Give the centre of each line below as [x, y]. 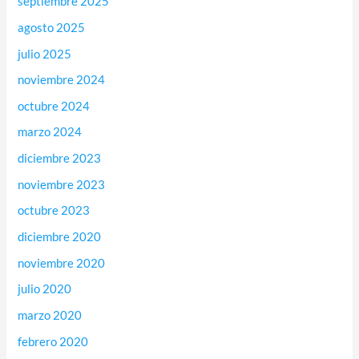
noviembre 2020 [62, 263]
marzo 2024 [50, 132]
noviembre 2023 [62, 184]
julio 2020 [45, 289]
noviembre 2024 [62, 80]
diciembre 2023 [60, 159]
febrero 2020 [53, 341]
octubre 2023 [54, 211]
